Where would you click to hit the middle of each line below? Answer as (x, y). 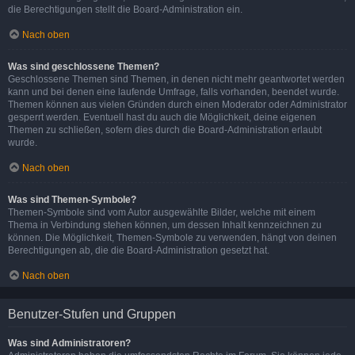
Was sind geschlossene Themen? (84, 66)
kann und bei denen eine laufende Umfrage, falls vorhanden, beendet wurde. (174, 92)
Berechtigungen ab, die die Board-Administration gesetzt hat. (139, 250)
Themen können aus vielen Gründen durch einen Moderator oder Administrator (177, 104)
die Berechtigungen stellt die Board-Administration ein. (125, 9)
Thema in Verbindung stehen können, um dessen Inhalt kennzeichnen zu (165, 225)
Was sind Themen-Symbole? (72, 199)
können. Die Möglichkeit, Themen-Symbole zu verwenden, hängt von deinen (172, 237)
